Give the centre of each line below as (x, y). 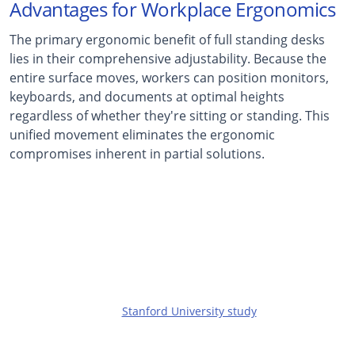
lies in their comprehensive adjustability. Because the (168, 58)
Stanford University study (189, 311)
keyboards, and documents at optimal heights (147, 96)
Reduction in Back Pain (177, 265)
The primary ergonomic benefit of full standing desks (167, 39)
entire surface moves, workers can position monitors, (169, 77)
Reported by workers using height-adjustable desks (177, 294)
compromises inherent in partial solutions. (137, 153)
